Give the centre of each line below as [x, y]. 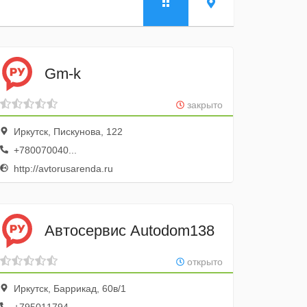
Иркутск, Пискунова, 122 [67, 132]
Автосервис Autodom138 [130, 230]
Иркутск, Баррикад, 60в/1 [69, 288]
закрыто [203, 105]
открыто [203, 262]
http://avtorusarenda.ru [62, 169]
